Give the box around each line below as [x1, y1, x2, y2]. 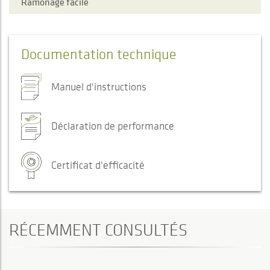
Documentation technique [21, 45, 177, 63]
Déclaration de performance [51, 119, 174, 133]
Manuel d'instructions [51, 80, 146, 94]
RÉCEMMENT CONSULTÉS [9, 219, 187, 240]
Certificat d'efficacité [51, 159, 145, 172]
